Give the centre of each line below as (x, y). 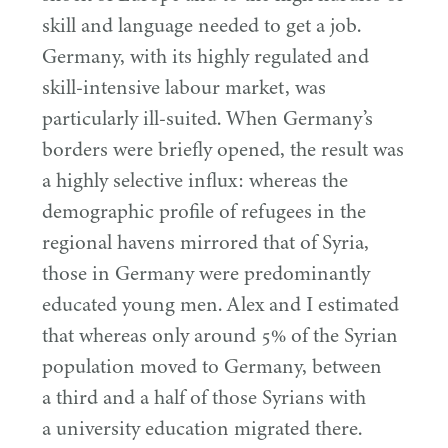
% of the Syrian (334, 334)
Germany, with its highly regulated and (205, 55)
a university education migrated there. (202, 427)
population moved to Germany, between (212, 365)
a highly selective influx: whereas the (195, 179)
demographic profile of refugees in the (204, 210)
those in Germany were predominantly (206, 272)
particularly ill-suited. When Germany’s (207, 117)
